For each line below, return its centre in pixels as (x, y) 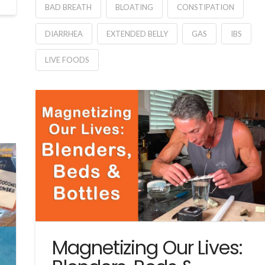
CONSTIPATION (205, 7)
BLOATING (134, 7)
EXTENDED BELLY (137, 33)
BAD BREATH (68, 7)
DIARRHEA (64, 33)
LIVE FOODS (67, 60)
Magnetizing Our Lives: (147, 247)
